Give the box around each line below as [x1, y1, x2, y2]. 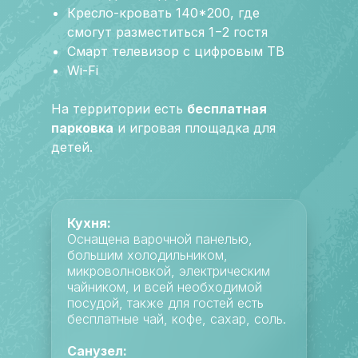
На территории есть [51, 101, 187, 117]
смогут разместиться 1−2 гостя [67, 24, 268, 40]
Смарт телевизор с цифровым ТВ [67, 43, 284, 59]
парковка [51, 120, 113, 136]
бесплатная [187, 101, 267, 117]
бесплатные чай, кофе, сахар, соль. [67, 311, 286, 327]
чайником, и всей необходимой [67, 279, 262, 295]
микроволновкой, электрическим [67, 263, 270, 279]
